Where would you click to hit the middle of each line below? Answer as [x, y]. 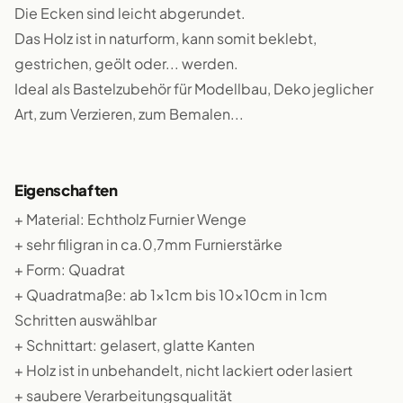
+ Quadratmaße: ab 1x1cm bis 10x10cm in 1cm [171, 295]
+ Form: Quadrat [70, 269]
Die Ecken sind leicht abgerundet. [130, 13]
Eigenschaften [66, 190]
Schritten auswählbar [85, 320]
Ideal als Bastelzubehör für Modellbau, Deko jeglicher [194, 89]
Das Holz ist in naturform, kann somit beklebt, [166, 38]
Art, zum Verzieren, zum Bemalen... [129, 114]
